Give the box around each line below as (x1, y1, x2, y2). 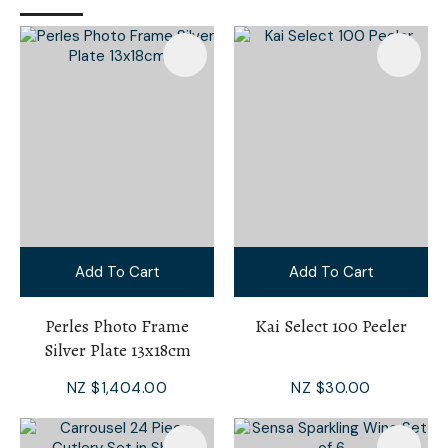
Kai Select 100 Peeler (255, 313, 407, 338)
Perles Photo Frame (45, 313, 189, 338)
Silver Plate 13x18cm (43, 337, 191, 362)
